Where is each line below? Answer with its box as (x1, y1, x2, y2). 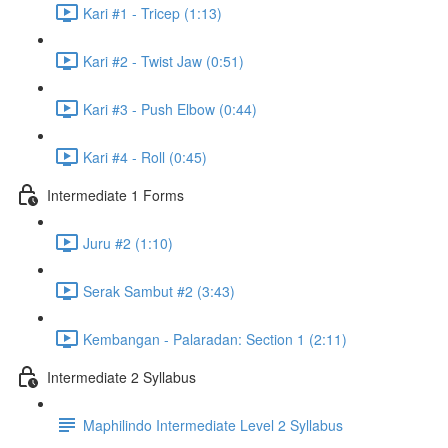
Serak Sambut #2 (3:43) (83, 280, 235, 301)
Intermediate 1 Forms (47, 184, 184, 205)
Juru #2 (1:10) (83, 232, 173, 253)
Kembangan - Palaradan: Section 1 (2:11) (83, 328, 347, 349)
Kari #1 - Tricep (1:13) (83, 2, 222, 23)
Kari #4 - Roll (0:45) (83, 146, 207, 167)
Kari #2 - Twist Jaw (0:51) (83, 50, 244, 71)
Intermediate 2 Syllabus (47, 366, 196, 387)
